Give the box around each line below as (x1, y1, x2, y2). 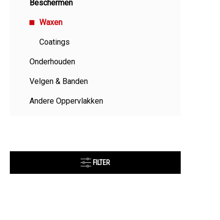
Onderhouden (29, 57, 75, 66)
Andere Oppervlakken (29, 96, 103, 106)
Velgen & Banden (29, 77, 88, 86)
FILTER (93, 159, 110, 166)
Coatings (39, 37, 70, 47)
